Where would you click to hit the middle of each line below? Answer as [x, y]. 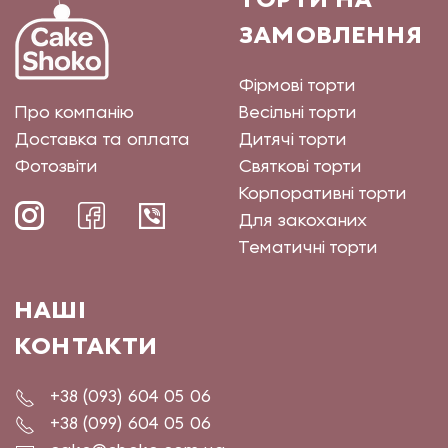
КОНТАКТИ [87, 346]
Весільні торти [298, 114]
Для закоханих [303, 222]
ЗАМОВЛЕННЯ [331, 35]
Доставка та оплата [102, 141]
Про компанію [74, 114]
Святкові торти [300, 168]
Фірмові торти [297, 87]
